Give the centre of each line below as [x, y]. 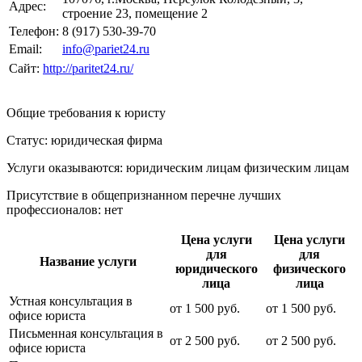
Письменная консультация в [86, 333]
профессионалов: [55, 209]
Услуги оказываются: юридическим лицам [124, 167]
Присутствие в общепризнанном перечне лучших [144, 195]
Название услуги [88, 261]
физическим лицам [295, 167]
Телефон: [34, 31]
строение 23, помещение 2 [135, 13]
